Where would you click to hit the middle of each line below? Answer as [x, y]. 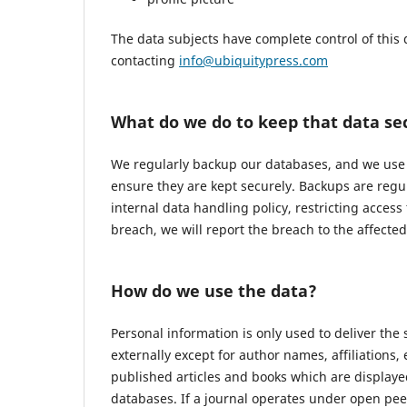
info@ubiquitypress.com [253, 61]
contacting [145, 61]
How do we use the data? [214, 291]
